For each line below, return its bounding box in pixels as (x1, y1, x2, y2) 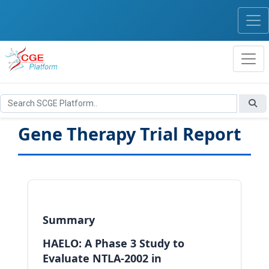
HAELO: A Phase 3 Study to (43, 235, 184, 250)
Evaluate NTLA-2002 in (43, 250, 162, 265)
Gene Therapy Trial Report (18, 121, 241, 145)
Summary (43, 212, 95, 227)
